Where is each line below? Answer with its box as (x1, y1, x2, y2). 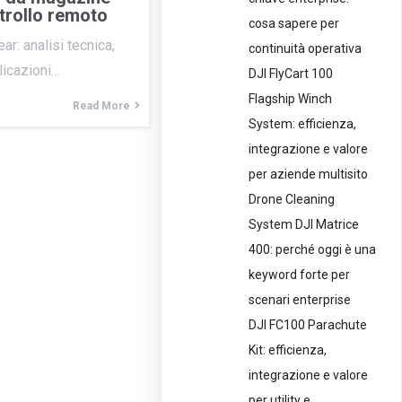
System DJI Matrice (249, 217, 360, 232)
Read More (72, 99, 130, 112)
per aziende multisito (249, 167, 369, 182)
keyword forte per (249, 267, 351, 283)
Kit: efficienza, (249, 343, 328, 358)
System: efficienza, (249, 117, 357, 132)
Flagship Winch (249, 92, 333, 107)
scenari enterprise (249, 293, 352, 308)
